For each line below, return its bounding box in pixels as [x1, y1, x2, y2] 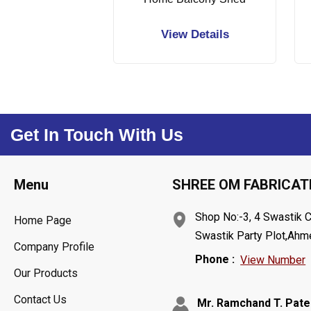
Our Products [14, 267, 78, 280]
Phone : [195, 252, 235, 266]
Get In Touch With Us [10, 125, 183, 145]
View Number [240, 253, 306, 267]
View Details [160, 28, 229, 42]
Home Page [14, 214, 72, 228]
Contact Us [14, 293, 67, 307]
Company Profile [14, 240, 94, 254]
